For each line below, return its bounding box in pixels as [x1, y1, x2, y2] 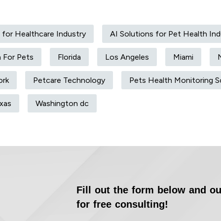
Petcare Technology [33, 75, 105, 85]
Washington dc [36, 99, 89, 109]
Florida [58, 52, 81, 62]
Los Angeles [105, 52, 149, 62]
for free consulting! [76, 199, 168, 210]
